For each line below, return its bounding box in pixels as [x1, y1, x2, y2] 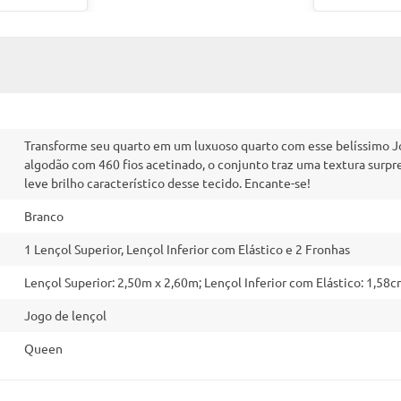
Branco [24, 208, 64, 225]
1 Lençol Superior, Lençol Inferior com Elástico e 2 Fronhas [24, 241, 350, 258]
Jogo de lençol [24, 307, 107, 324]
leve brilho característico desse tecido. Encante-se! [24, 175, 311, 192]
